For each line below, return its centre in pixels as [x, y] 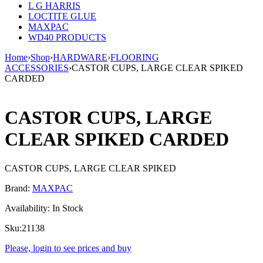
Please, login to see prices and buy [68, 248]
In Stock [68, 208]
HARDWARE [80, 57]
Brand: [18, 188]
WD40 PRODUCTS [67, 37]
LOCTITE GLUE [62, 16]
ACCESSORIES [37, 68]
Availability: [27, 208]
